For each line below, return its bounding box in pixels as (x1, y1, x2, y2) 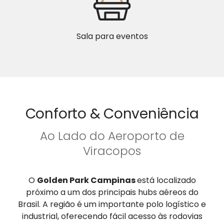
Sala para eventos (76, 30, 148, 42)
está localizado (136, 174, 196, 186)
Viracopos (83, 142, 141, 159)
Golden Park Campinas (36, 174, 137, 186)
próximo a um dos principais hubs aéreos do (25, 186, 198, 198)
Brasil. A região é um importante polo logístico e (18, 198, 206, 210)
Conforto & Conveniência (25, 103, 199, 123)
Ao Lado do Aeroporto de (39, 127, 184, 144)
